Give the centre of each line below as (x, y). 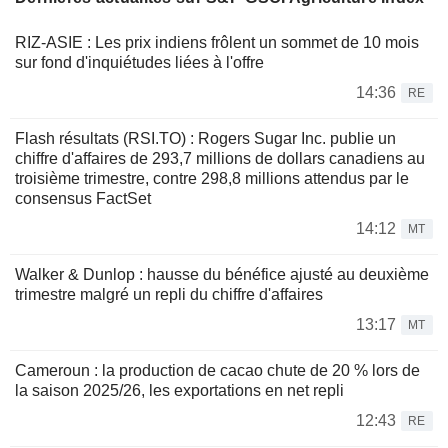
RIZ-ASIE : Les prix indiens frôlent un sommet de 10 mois (217, 42)
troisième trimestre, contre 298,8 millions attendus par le (212, 178)
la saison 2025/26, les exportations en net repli (179, 390)
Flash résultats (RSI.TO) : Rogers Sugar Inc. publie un (205, 138)
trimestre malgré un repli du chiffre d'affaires (169, 294)
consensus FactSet (83, 198)
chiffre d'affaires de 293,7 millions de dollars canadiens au (220, 158)
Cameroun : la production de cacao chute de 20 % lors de (217, 370)
